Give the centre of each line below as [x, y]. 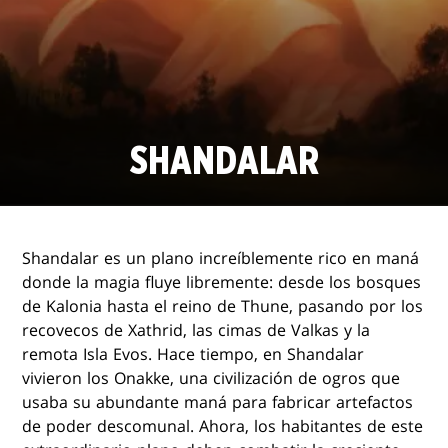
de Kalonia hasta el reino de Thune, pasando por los [223, 306]
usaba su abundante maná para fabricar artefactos [218, 402]
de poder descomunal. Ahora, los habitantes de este [223, 426]
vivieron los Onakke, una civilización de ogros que [211, 378]
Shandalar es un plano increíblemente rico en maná [221, 258]
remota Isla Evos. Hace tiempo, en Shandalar [193, 354]
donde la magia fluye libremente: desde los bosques [222, 282]
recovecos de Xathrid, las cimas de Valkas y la [196, 330]
